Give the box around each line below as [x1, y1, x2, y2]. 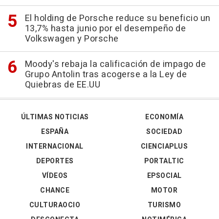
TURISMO [147, 200, 181, 211]
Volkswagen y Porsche [24, 32, 119, 46]
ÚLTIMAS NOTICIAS [21, 112, 89, 123]
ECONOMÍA [145, 112, 183, 123]
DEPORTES [36, 156, 74, 167]
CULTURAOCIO [29, 200, 81, 211]
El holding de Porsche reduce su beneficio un [24, 12, 211, 25]
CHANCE [40, 185, 69, 196]
